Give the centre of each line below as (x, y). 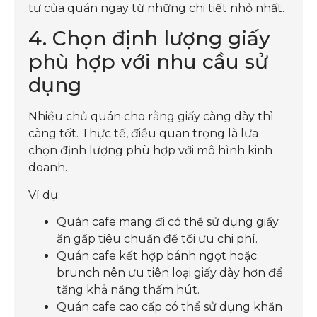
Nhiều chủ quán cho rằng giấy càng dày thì (151, 117)
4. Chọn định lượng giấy (149, 39)
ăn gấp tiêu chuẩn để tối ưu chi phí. (157, 239)
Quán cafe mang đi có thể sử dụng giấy (168, 222)
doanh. (48, 168)
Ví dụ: (44, 195)
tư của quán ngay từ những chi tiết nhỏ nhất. (156, 8)
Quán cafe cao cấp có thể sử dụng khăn (169, 307)
